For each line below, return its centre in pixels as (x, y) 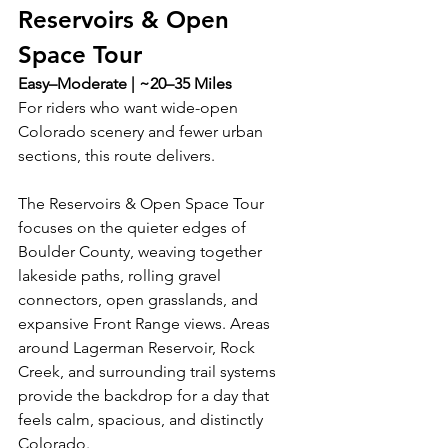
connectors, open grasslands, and (140, 299)
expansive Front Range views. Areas (146, 323)
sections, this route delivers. (116, 155)
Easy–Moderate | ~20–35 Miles (125, 83)
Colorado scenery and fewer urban (142, 131)
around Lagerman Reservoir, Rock (138, 347)
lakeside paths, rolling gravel (121, 275)
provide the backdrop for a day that (145, 395)
